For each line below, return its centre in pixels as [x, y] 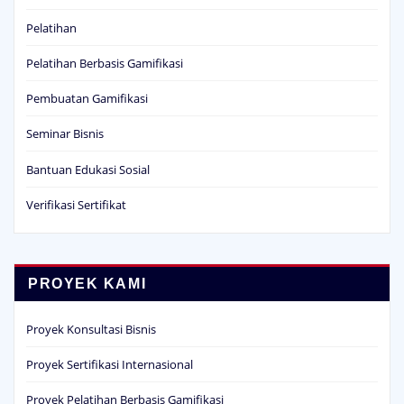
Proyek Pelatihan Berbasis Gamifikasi [125, 381]
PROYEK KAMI [87, 264]
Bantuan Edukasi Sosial [88, 150]
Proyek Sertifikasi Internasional [110, 345]
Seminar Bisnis [65, 114]
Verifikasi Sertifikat [76, 185]
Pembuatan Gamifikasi [87, 79]
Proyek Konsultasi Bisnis [91, 310]
